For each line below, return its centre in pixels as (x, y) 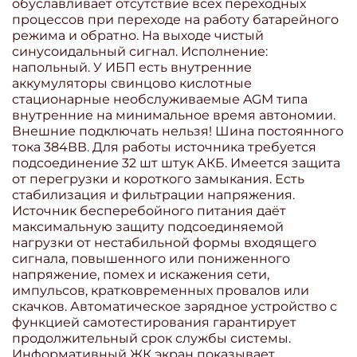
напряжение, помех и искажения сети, (141, 274)
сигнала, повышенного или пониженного (151, 258)
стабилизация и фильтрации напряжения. (153, 194)
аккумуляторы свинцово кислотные (132, 83)
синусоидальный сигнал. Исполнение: (140, 51)
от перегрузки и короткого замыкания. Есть (158, 178)
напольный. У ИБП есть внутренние (132, 67)
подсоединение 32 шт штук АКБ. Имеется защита (176, 163)
